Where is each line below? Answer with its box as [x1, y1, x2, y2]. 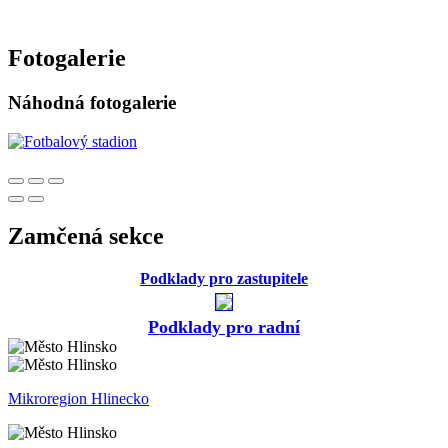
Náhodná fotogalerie [8, 91, 176, 113]
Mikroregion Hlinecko [8, 389, 149, 407]
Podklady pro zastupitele [140, 269, 308, 287]
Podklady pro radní [148, 316, 300, 337]
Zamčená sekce [8, 222, 164, 249]
